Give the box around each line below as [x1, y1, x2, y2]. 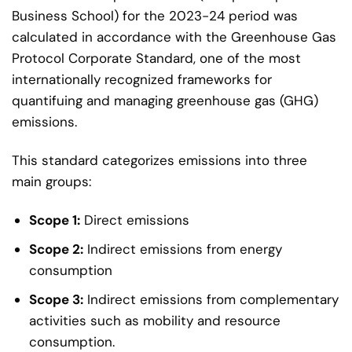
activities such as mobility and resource [29, 312, 281, 330]
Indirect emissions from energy [83, 240, 283, 258]
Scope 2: [29, 240, 84, 258]
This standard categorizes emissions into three [12, 151, 307, 169]
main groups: [12, 172, 91, 190]
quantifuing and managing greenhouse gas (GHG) [12, 91, 318, 109]
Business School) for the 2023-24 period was [12, 6, 298, 24]
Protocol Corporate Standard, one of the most [12, 49, 301, 67]
